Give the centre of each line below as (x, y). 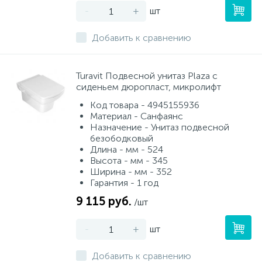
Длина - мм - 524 (127, 149)
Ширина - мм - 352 (131, 172)
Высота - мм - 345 (129, 161)
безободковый (122, 138)
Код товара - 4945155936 (145, 105)
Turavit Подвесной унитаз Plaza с (147, 76)
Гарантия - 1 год (124, 183)
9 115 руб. (104, 201)
